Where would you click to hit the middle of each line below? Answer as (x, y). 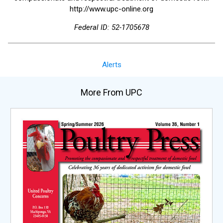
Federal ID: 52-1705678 (111, 28)
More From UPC (111, 92)
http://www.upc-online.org (111, 9)
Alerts (111, 65)
